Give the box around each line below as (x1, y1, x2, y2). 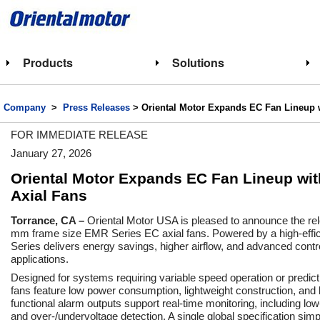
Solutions (171, 54, 224, 71)
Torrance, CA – (11, 214, 87, 226)
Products (23, 54, 73, 71)
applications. (11, 253, 69, 265)
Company (4, 102, 46, 113)
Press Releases (63, 102, 130, 113)
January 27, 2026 (11, 147, 91, 159)
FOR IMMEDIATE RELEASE (11, 129, 148, 141)
